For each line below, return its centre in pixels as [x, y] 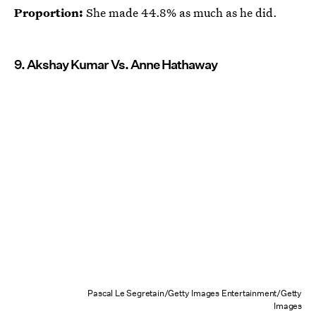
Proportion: [50, 13]
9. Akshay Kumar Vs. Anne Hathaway [116, 65]
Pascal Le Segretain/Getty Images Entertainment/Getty [195, 293]
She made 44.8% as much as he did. [182, 13]
